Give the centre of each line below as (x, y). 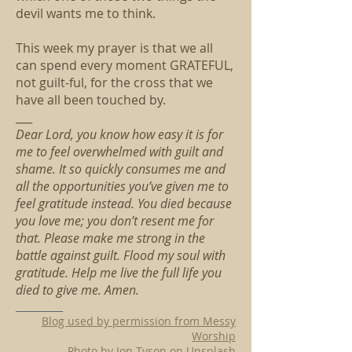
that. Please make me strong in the (110, 238)
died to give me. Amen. (77, 290)
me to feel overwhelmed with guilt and (119, 152)
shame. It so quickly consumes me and (121, 169)
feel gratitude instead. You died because (124, 203)
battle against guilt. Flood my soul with (121, 255)
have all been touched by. (91, 100)
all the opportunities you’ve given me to (122, 186)
